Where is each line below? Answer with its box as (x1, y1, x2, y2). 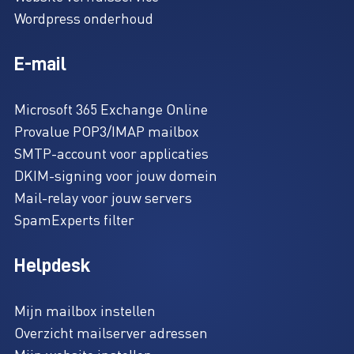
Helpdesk (13, 255, 91, 276)
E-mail (13, 54, 66, 74)
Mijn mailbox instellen (13, 301, 156, 320)
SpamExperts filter (13, 210, 134, 229)
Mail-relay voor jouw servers (13, 188, 192, 207)
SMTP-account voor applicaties (13, 144, 209, 163)
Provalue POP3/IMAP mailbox (13, 122, 199, 141)
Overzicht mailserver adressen (13, 323, 208, 342)
